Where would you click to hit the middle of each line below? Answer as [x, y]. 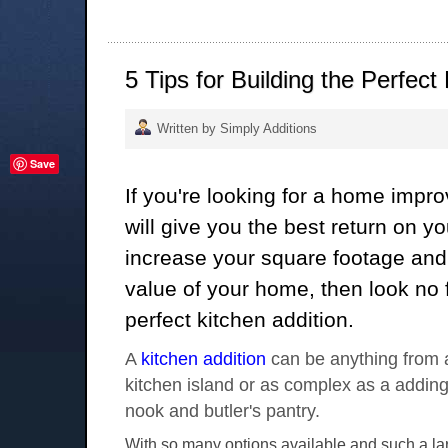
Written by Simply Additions [236, 128]
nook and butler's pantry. [222, 410]
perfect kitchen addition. [239, 320]
